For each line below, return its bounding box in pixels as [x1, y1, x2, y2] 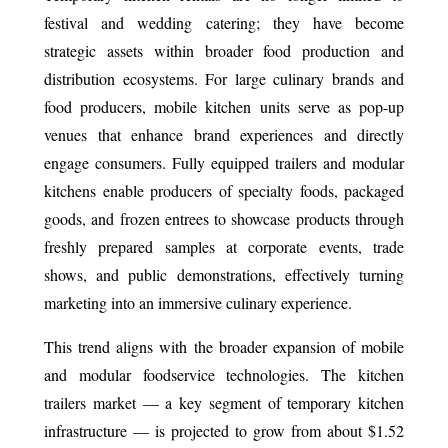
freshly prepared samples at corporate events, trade [44, 235, 404, 257]
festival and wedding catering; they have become [44, 11, 404, 33]
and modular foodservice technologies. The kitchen [44, 363, 404, 385]
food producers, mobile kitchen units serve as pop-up [44, 95, 404, 117]
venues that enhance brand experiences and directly [44, 123, 404, 145]
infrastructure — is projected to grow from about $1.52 [44, 419, 404, 441]
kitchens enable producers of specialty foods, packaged [44, 179, 404, 201]
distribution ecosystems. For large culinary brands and [44, 67, 404, 89]
